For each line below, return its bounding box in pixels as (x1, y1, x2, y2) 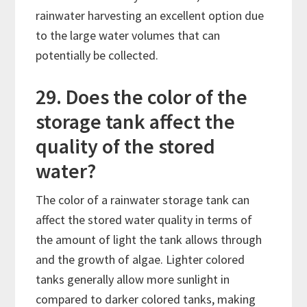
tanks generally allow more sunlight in (36, 271, 230, 288)
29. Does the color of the (36, 84, 248, 110)
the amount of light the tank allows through (36, 232, 262, 248)
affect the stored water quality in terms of (36, 212, 253, 228)
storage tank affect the (36, 108, 236, 135)
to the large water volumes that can (36, 27, 221, 44)
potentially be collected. (36, 47, 159, 64)
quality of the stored (36, 133, 216, 160)
